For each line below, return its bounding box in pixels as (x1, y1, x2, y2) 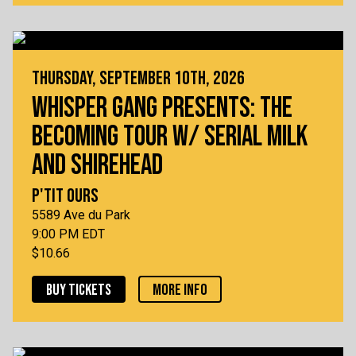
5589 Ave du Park (32, 207, 130, 223)
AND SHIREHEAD (32, 149, 163, 184)
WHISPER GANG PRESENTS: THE (32, 91, 292, 126)
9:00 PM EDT (32, 226, 105, 242)
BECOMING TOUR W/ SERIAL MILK (32, 120, 308, 155)
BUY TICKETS (46, 281, 111, 300)
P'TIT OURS (32, 184, 99, 208)
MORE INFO (153, 281, 207, 300)
